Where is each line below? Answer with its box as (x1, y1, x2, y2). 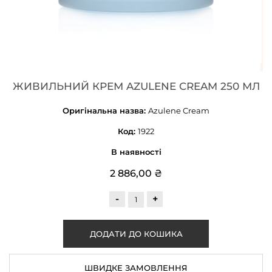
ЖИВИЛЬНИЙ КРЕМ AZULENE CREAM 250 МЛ (12, 80, 260, 92)
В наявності (110, 147, 161, 157)
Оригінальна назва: (63, 106, 148, 115)
